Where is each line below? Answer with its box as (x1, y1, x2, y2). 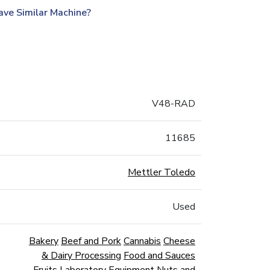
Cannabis (124, 234, 161, 248)
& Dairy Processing (42, 249, 121, 262)
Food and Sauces (124, 249, 195, 262)
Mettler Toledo (128, 166, 195, 179)
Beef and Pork (61, 234, 121, 248)
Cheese (163, 234, 195, 248)
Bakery (29, 234, 58, 248)
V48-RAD (152, 97, 195, 110)
